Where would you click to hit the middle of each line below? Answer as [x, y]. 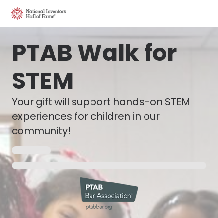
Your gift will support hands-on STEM [101, 102]
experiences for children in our [86, 116]
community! [41, 131]
